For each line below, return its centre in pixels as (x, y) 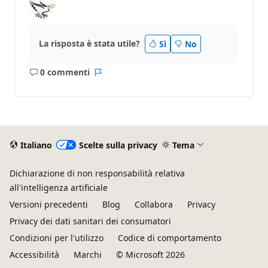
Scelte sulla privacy (118, 145)
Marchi (88, 255)
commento (82, 90)
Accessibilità (34, 255)
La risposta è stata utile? (89, 44)
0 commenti (65, 72)
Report (111, 78)
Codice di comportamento (170, 238)
